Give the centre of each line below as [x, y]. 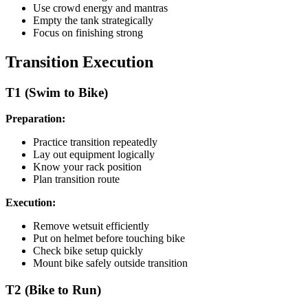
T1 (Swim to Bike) [57, 92]
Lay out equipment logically [94, 155]
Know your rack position [87, 167]
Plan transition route [76, 179]
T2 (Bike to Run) [53, 290]
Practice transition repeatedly [95, 142]
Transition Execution [79, 62]
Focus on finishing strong [88, 32]
